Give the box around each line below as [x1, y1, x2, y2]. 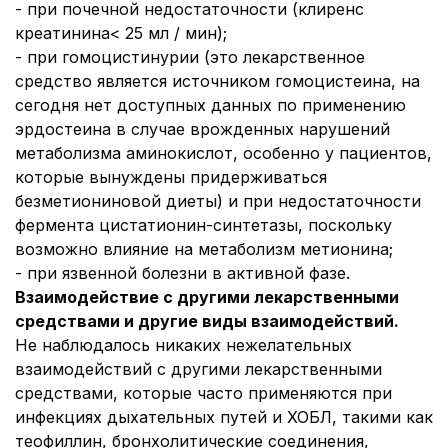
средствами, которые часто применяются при [15, 383, 392, 403]
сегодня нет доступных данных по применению [15, 95, 406, 115]
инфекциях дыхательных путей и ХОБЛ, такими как [15, 407, 433, 427]
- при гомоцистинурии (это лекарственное [15, 47, 365, 67]
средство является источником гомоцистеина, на [15, 71, 420, 91]
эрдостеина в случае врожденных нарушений [15, 119, 390, 139]
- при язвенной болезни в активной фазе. [15, 263, 350, 283]
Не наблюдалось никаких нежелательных [15, 335, 352, 355]
